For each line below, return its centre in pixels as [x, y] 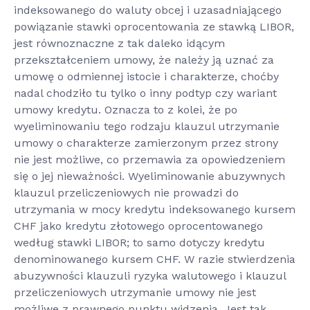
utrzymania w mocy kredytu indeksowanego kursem [155, 209]
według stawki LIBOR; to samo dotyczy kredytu [139, 242]
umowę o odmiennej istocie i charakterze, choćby [146, 76]
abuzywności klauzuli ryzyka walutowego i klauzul [150, 275]
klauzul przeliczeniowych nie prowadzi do [126, 192]
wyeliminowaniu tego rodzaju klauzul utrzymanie [147, 126]
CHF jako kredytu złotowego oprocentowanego [138, 226]
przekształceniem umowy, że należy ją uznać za [144, 60]
